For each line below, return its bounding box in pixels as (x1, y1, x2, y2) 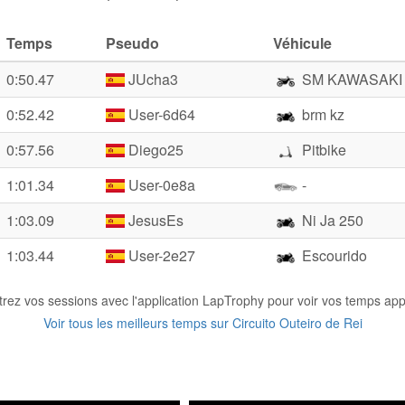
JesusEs (125, 210, 184, 231)
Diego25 (125, 139, 184, 160)
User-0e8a (125, 174, 196, 195)
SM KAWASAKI (298, 69, 402, 89)
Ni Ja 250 (298, 210, 363, 231)
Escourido (298, 245, 367, 266)
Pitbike (298, 139, 346, 160)
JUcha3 (125, 69, 179, 89)
